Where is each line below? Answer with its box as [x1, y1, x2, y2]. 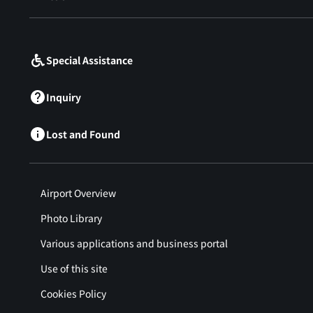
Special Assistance [46, 53, 133, 68]
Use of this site [41, 261, 108, 276]
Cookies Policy [41, 286, 106, 301]
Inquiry [46, 90, 81, 105]
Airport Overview [41, 186, 116, 201]
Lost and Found [46, 127, 120, 142]
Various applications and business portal [41, 236, 228, 251]
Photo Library [41, 211, 102, 226]
